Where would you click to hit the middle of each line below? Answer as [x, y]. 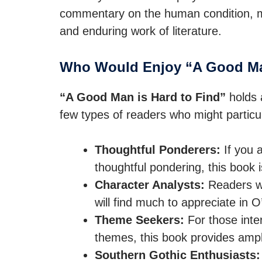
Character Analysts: [150, 185]
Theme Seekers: [139, 220]
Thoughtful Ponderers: [158, 150]
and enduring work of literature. [141, 31]
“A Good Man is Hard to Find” [143, 97]
